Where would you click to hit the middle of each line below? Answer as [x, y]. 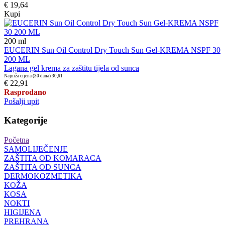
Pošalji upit [22, 101]
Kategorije [26, 121]
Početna [17, 140]
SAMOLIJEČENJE [36, 149]
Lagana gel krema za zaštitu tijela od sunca [72, 68]
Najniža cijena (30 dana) [27, 76]
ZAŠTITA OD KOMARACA [53, 158]
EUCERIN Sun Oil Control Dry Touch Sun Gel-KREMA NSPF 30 [112, 50]
